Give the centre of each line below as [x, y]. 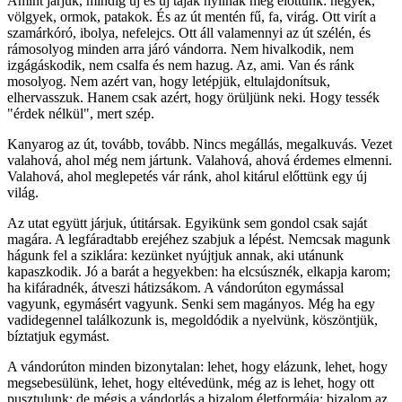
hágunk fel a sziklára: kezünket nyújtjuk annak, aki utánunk [175, 256]
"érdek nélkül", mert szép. [81, 114]
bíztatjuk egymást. [58, 336]
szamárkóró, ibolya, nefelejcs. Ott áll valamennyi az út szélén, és [189, 33]
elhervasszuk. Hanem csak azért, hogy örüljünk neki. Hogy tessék [193, 98]
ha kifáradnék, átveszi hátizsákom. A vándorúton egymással [175, 288]
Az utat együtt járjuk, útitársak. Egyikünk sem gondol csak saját [187, 223]
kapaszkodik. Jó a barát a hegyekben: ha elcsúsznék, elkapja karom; [199, 272]
